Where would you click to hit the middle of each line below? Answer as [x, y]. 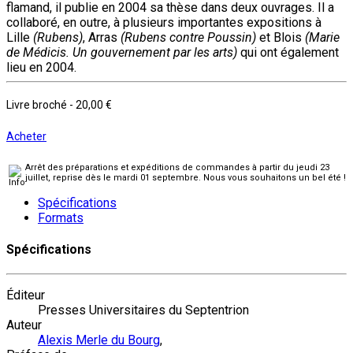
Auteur [24, 325]
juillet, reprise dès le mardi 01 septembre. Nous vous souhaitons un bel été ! [186, 177]
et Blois [281, 37]
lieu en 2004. [41, 67]
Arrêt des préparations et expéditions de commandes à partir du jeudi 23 [177, 167]
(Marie [322, 37]
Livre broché [38, 104]
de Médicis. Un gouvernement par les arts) [122, 52]
